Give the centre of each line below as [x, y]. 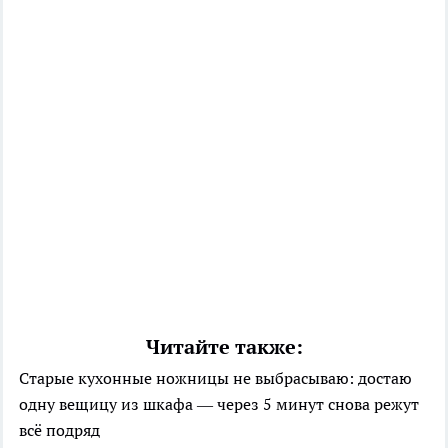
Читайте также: [224, 346]
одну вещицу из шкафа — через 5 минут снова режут [219, 403]
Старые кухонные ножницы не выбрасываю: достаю [215, 377]
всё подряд [59, 429]
